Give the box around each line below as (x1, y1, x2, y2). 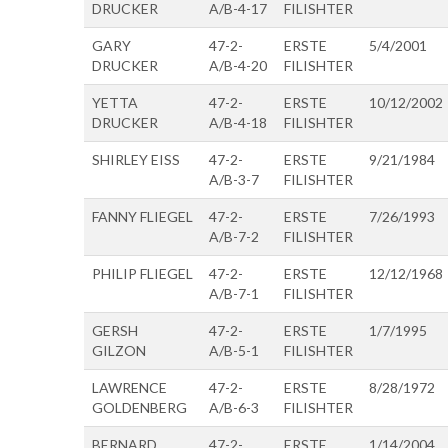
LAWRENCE (92, 378, 167, 396)
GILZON (92, 341, 146, 359)
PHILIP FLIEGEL (92, 264, 193, 282)
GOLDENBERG (92, 398, 187, 416)
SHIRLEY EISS (92, 150, 180, 168)
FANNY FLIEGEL (92, 207, 193, 225)
